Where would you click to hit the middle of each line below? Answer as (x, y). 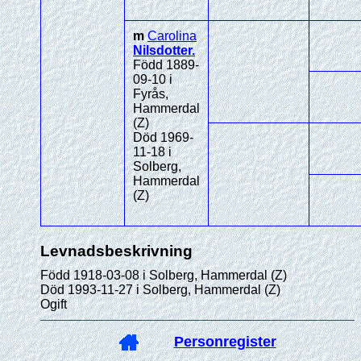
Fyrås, (151, 94)
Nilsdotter (162, 50)
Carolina (172, 36)
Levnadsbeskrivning (116, 251)
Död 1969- (163, 137)
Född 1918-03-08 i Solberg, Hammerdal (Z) (164, 275)
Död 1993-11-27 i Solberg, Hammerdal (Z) (160, 290)
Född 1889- (166, 65)
